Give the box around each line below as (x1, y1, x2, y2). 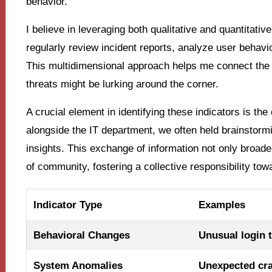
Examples (198, 198, 245, 211)
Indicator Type (33, 198, 102, 211)
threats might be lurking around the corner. (25, 78, 219, 90)
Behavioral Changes (33, 228, 130, 241)
